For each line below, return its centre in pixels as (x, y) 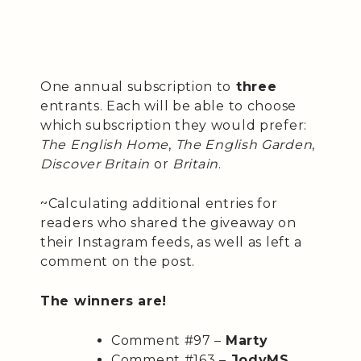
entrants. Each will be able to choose (168, 106)
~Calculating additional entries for (159, 203)
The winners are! (104, 301)
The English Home (105, 144)
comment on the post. (118, 261)
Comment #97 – (168, 340)
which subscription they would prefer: (174, 125)
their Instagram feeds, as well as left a (172, 242)
